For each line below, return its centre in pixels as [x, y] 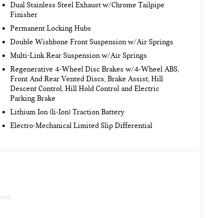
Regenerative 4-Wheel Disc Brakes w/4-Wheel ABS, [95, 69]
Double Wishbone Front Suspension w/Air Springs [92, 42]
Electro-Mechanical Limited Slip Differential [82, 125]
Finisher [24, 14]
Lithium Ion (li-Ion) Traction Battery [67, 112]
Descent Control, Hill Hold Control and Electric [85, 88]
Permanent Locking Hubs [51, 28]
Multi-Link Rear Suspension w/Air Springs [79, 55]
